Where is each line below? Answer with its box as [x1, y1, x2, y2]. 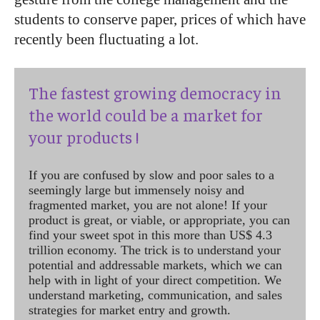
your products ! [29, 125, 139, 147]
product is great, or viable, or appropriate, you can [29, 212, 290, 227]
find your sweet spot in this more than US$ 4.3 [29, 227, 272, 242]
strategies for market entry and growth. [29, 302, 231, 317]
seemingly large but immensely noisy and [29, 182, 244, 197]
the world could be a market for [29, 103, 263, 125]
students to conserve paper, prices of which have [14, 10, 306, 28]
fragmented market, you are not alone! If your [29, 197, 267, 212]
